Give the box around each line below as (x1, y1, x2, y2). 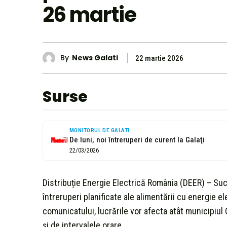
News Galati (72, 53, 118, 63)
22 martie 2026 (135, 53, 183, 63)
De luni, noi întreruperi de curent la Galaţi (69, 135, 205, 144)
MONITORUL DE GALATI (69, 127, 130, 134)
